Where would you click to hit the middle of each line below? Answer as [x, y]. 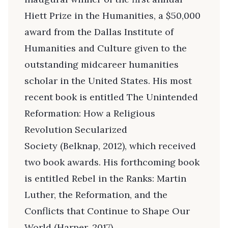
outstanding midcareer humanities [102, 65]
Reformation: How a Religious [90, 113]
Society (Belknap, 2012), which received [110, 146]
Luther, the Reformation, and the [96, 195]
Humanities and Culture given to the [106, 48]
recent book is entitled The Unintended [111, 97]
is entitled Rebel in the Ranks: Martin [105, 179]
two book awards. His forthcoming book [112, 162]
